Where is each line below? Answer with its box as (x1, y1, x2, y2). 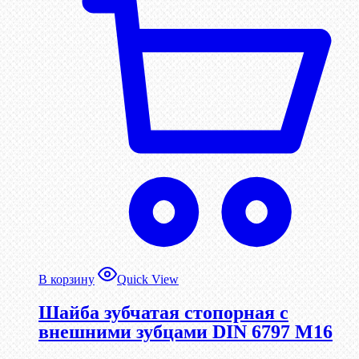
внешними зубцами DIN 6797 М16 (38, 321, 333, 342)
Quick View (117, 272, 179, 287)
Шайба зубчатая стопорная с (38, 301, 288, 323)
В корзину (38, 272, 95, 287)
